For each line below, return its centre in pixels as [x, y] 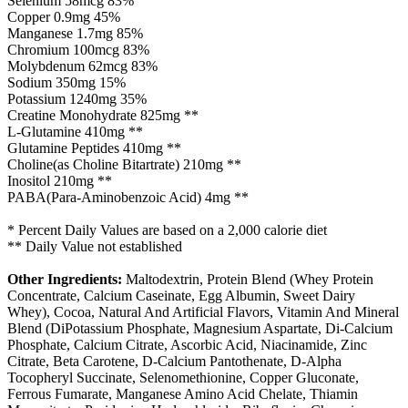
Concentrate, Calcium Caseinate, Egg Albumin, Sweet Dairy [181, 296]
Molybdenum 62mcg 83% [82, 66]
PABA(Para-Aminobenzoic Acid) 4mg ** [128, 198]
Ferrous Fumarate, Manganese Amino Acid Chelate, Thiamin [183, 394]
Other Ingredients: [65, 280]
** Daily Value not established [95, 247]
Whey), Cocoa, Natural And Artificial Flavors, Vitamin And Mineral [203, 312]
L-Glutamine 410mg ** [75, 132]
